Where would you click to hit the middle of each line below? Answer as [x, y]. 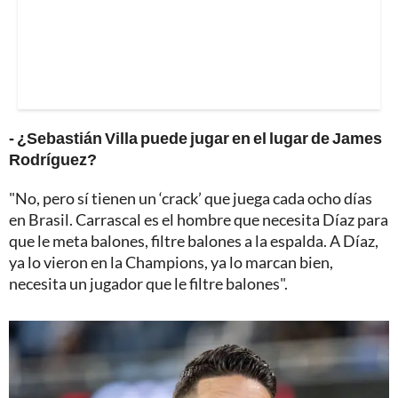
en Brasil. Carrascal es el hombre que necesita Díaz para [199, 219]
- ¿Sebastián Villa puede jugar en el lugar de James [195, 137]
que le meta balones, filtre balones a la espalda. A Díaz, [194, 240]
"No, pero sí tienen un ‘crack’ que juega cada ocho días [191, 198]
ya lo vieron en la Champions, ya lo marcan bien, [171, 262]
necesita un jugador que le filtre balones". [148, 283]
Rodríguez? [53, 159]
